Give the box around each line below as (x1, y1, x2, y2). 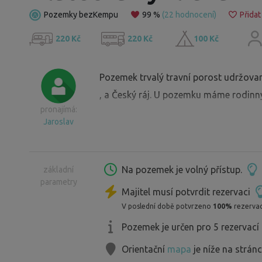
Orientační (122, 243, 167, 254)
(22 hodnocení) (161, 10, 216, 19)
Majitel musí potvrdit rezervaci (122, 187, 253, 198)
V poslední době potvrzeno (122, 202, 213, 211)
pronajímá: (40, 105, 77, 115)
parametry (40, 177, 77, 187)
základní (43, 165, 74, 175)
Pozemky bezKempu (44, 10, 118, 19)
